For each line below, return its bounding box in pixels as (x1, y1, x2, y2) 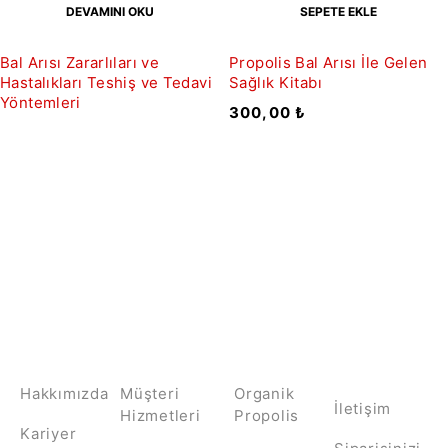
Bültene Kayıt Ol (121, 247, 327, 278)
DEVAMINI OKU (65, 4, 154, 20)
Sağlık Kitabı (229, 73, 322, 93)
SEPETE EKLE (300, 4, 377, 20)
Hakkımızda (20, 384, 109, 404)
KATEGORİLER (234, 366, 346, 386)
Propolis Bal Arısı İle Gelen (229, 53, 428, 73)
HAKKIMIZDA (20, 366, 123, 386)
